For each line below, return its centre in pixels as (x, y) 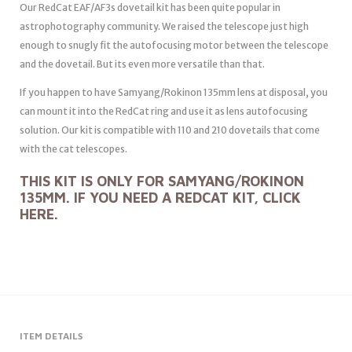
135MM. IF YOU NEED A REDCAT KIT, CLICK (160, 198)
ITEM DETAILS (51, 336)
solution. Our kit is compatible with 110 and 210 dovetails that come (170, 130)
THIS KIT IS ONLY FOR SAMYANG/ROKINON (162, 181)
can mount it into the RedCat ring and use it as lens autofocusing (164, 112)
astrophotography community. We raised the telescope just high (164, 27)
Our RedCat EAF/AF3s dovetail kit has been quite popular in (150, 8)
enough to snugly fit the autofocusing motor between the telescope (174, 46)
